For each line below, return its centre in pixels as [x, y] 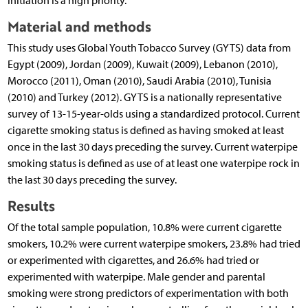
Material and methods [79, 27]
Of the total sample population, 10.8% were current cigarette [144, 228]
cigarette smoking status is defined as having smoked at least [145, 131]
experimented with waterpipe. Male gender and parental [136, 277]
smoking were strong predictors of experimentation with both [148, 294]
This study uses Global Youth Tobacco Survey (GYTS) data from [149, 48]
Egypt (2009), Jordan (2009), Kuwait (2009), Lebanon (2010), [142, 65]
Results [31, 206]
